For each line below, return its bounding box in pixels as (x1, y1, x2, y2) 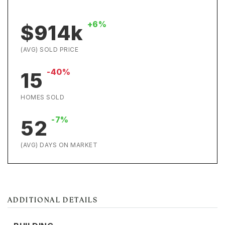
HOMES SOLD (21, 93, 64, 101)
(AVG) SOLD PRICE (21, 46, 78, 53)
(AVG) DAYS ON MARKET (21, 141, 97, 149)
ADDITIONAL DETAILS (8, 197, 98, 204)
